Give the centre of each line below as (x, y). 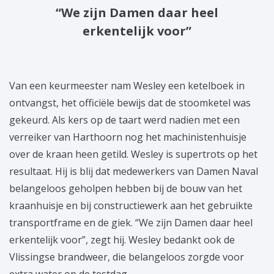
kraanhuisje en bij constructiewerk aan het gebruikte (131, 205)
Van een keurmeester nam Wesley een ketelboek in (127, 85)
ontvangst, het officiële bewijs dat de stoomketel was (130, 102)
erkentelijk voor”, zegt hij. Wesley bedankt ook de (122, 239)
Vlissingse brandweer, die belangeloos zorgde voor (127, 257)
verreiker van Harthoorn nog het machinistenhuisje (128, 137)
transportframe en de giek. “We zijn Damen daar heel (131, 222)
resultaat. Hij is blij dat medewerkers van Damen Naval (134, 171)
